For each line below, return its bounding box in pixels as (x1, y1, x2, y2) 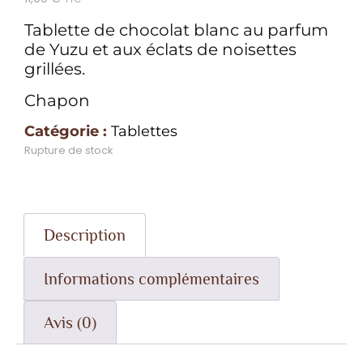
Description (44, 225, 126, 244)
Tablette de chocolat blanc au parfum (24, 20, 328, 41)
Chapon (24, 90, 90, 110)
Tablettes (111, 122, 177, 141)
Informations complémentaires (44, 269, 259, 288)
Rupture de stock (24, 143, 113, 159)
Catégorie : (24, 122, 107, 141)
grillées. (24, 59, 85, 79)
